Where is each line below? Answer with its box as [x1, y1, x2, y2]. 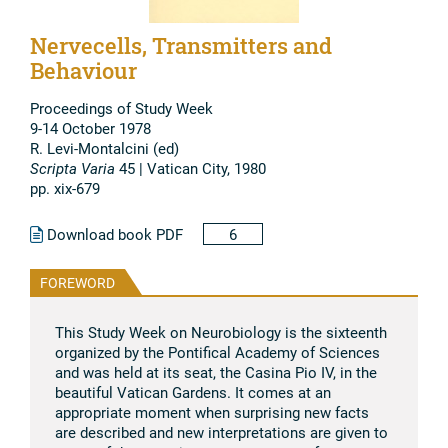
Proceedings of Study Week [30, 97, 213, 118]
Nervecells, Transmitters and [30, 30, 332, 60]
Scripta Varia [30, 157, 119, 178]
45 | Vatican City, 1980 [119, 157, 266, 178]
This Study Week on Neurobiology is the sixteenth [55, 321, 387, 342]
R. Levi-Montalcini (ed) [30, 137, 179, 158]
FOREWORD [40, 272, 115, 292]
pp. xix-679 [30, 177, 100, 198]
